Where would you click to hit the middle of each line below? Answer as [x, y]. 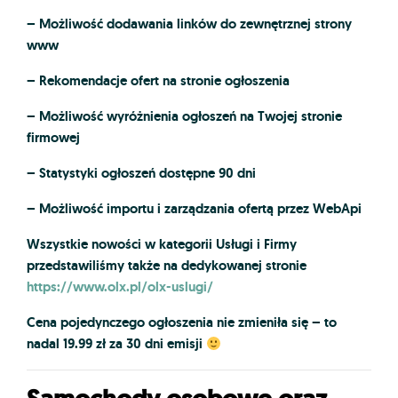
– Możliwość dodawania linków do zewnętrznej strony [189, 24]
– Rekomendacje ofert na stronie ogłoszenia [158, 81]
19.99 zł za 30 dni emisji [135, 344]
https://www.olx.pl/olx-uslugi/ [120, 287]
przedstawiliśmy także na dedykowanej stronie [167, 266]
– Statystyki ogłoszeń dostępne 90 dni [141, 174]
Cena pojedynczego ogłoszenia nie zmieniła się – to [182, 323]
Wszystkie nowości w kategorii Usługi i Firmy [162, 245]
